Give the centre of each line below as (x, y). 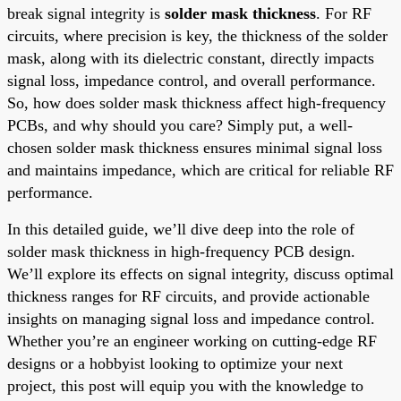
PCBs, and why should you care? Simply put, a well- (180, 125)
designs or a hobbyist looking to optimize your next (175, 363)
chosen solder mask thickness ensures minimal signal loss (195, 147)
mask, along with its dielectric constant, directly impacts (191, 58)
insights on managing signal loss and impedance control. (191, 318)
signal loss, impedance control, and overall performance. (192, 80)
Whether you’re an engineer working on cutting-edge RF (192, 341)
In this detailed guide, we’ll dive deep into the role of (181, 229)
